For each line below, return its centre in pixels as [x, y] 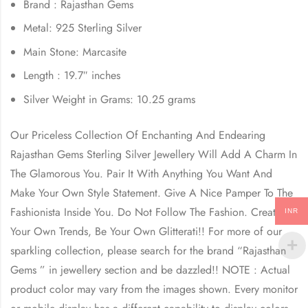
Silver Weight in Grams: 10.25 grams [110, 99]
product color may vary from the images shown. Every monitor [154, 289]
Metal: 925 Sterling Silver [83, 28]
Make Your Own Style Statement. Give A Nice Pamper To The [152, 192]
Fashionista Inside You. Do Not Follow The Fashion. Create [146, 212]
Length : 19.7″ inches [72, 76]
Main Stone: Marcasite [75, 52]
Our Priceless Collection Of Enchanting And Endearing [138, 135]
